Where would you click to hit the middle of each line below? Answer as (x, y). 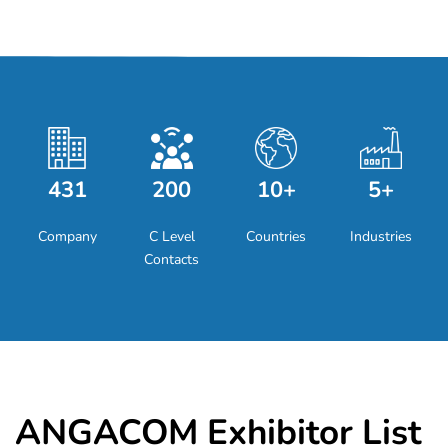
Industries (380, 236)
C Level (171, 236)
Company (67, 236)
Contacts (172, 259)
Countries (276, 236)
